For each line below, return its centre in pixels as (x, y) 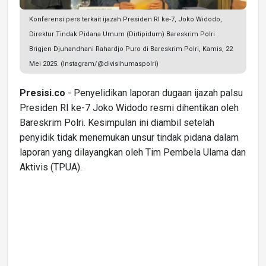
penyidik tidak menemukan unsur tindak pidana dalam (129, 137)
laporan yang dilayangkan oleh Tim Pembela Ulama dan (133, 152)
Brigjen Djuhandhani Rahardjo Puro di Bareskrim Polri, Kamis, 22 (131, 49)
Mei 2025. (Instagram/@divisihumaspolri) (94, 64)
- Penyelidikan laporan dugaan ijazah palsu (154, 93)
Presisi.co (42, 93)
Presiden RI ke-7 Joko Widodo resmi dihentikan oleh (129, 107)
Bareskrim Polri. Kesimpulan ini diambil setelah (117, 122)
